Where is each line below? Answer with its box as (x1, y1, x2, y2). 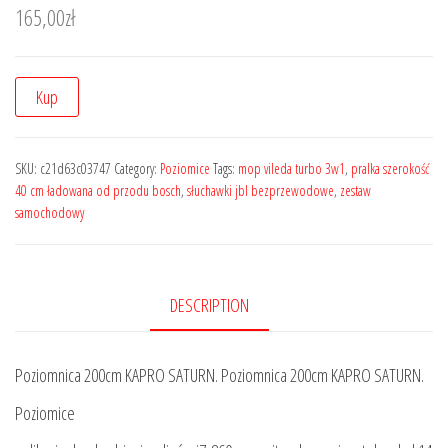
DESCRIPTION (169, 292, 249, 317)
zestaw (340, 180, 371, 200)
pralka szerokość (351, 158, 429, 178)
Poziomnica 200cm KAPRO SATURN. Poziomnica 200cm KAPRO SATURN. (15, 362, 424, 387)
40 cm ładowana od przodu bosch (15, 180, 181, 200)
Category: (114, 158, 160, 178)
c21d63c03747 (40, 158, 111, 178)
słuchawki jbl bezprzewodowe (187, 180, 334, 200)
